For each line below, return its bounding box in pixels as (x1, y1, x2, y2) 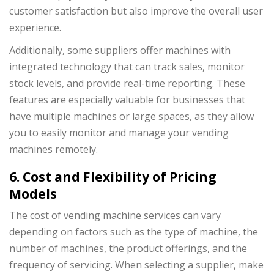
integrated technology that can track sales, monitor (9, 59, 245, 73)
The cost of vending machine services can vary (9, 209, 221, 223)
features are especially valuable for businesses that (9, 92, 245, 106)
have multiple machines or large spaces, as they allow (9, 109, 254, 123)
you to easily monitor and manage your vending (9, 125, 229, 139)
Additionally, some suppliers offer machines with (9, 43, 231, 57)
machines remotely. (9, 142, 98, 156)
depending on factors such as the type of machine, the (9, 225, 258, 239)
